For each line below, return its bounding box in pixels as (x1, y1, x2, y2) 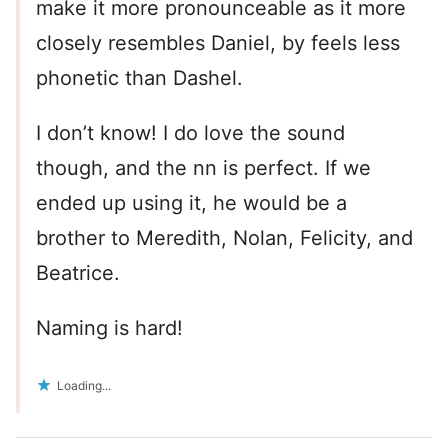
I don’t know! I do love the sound (36, 121, 345, 146)
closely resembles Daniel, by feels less (36, 31, 400, 56)
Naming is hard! (36, 316, 183, 341)
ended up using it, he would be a (36, 191, 347, 216)
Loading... (57, 378, 111, 394)
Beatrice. (36, 261, 120, 286)
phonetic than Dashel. (36, 66, 243, 91)
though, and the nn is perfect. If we (36, 156, 371, 181)
